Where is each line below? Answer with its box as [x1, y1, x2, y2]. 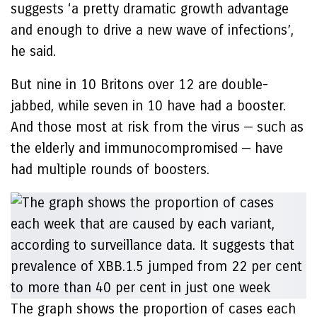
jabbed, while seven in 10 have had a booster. [11, 98, 286, 114]
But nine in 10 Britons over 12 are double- [11, 76, 268, 93]
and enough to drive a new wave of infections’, [11, 22, 294, 38]
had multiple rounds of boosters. [11, 161, 214, 178]
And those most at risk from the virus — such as [11, 119, 304, 135]
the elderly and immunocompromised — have [11, 140, 283, 156]
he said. [11, 43, 60, 59]
